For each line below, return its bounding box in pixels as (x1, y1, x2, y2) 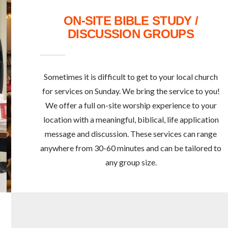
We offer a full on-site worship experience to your (45, 100, 217, 110)
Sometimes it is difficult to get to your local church (44, 72, 218, 82)
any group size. (105, 157, 157, 167)
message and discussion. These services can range (45, 129, 217, 139)
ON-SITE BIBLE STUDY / (64, 14, 198, 28)
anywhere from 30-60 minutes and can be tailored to (40, 143, 221, 153)
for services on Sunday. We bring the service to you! (42, 86, 220, 96)
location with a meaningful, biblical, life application (43, 115, 219, 125)
